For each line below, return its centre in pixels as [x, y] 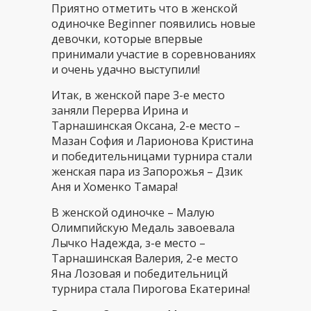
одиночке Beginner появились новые [153, 24]
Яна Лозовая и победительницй [140, 274]
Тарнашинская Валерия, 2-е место [145, 258]
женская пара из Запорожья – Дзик [147, 171]
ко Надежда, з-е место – [140, 243]
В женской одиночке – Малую [133, 212]
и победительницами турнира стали [152, 156]
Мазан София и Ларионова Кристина [152, 141]
